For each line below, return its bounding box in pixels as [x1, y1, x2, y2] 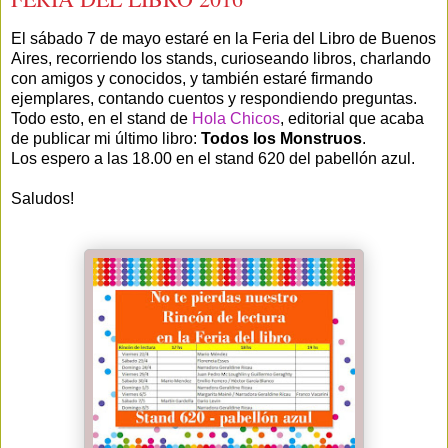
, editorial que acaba [280, 110, 424, 128]
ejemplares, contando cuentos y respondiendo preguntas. [11, 90, 417, 108]
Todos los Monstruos [201, 130, 362, 148]
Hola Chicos [188, 110, 280, 128]
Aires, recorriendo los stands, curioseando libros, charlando [11, 50, 431, 68]
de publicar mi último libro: [11, 130, 201, 148]
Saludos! [11, 190, 74, 208]
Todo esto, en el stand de [11, 110, 188, 128]
